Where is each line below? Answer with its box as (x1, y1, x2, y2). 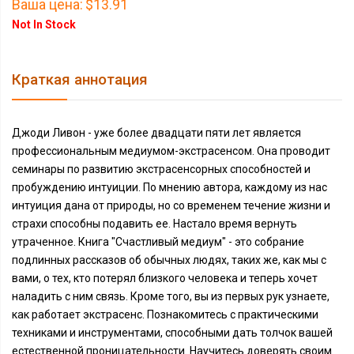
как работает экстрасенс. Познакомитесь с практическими (12, 308, 318, 321)
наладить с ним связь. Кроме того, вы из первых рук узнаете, (12, 290, 330, 303)
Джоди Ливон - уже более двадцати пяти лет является (12, 126, 301, 139)
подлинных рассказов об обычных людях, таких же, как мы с (12, 254, 326, 266)
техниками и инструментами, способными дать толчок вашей (12, 326, 333, 339)
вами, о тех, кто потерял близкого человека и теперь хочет (12, 272, 318, 284)
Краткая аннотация (12, 71, 148, 88)
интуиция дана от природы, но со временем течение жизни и (12, 199, 330, 212)
